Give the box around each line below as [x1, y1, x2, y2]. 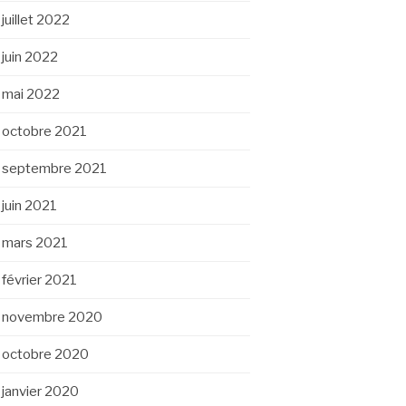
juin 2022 [2, 49, 58, 65]
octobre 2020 [2, 346, 89, 362]
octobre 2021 [2, 123, 87, 140]
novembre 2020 [2, 309, 102, 325]
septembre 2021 [2, 160, 107, 177]
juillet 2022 [2, 12, 70, 28]
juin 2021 [2, 198, 57, 214]
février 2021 [2, 272, 77, 288]
